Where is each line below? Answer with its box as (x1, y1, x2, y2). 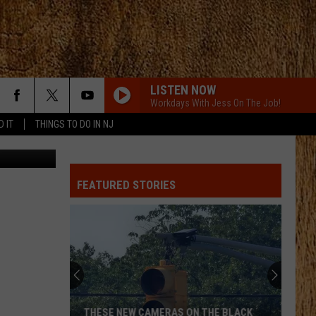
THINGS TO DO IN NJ (35, 119, 114, 130)
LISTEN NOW (150, 82, 216, 97)
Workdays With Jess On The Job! (150, 97, 281, 109)
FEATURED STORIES (77, 178, 176, 192)
